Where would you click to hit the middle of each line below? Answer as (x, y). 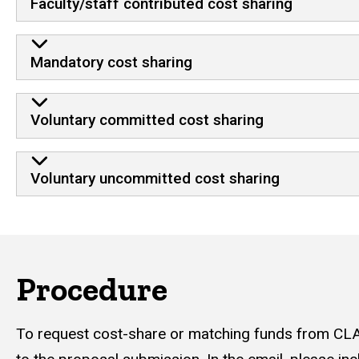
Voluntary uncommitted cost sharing (155, 179)
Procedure (92, 290)
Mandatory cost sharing (111, 62)
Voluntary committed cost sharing (147, 120)
